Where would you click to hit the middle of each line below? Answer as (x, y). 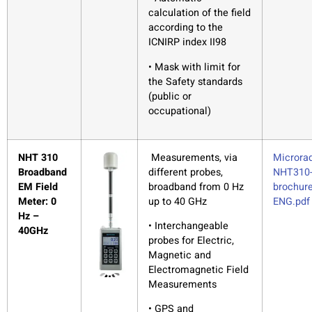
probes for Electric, (191, 241)
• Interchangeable (188, 226)
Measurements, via (193, 157)
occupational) (180, 111)
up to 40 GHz (178, 201)
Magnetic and (180, 256)
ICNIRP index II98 (187, 42)
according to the (186, 28)
